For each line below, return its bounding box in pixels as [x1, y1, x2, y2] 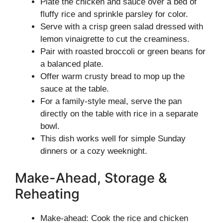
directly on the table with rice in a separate [40, 109, 198, 118]
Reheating [15, 185, 80, 202]
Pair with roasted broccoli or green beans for [40, 47, 206, 56]
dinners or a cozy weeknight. [40, 146, 147, 156]
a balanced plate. [40, 59, 104, 69]
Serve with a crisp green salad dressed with [40, 22, 203, 31]
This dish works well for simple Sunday [40, 134, 186, 143]
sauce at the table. [40, 84, 109, 94]
